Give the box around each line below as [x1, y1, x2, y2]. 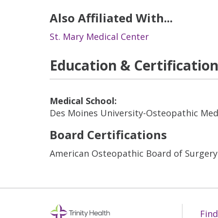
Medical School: [50, 95, 117, 107]
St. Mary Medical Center [50, 31, 149, 42]
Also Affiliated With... [50, 10, 173, 26]
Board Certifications [50, 127, 167, 143]
